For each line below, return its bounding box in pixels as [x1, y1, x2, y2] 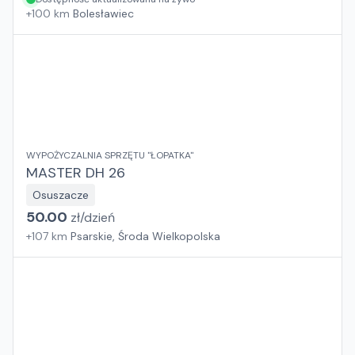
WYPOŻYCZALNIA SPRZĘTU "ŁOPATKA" [26, 149, 193, 162]
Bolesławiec [73, 6, 134, 21]
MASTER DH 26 [26, 163, 125, 182]
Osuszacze [32, 188, 89, 202]
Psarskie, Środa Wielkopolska [71, 229, 220, 243]
